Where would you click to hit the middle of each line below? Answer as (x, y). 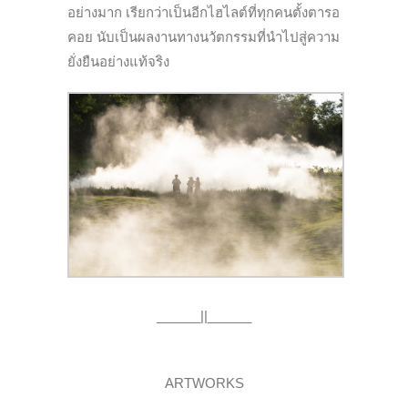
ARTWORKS (204, 383)
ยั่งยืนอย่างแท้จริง (118, 62)
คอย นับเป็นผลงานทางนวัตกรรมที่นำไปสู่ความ (204, 37)
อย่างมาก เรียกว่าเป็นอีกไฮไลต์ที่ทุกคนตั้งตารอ (204, 13)
